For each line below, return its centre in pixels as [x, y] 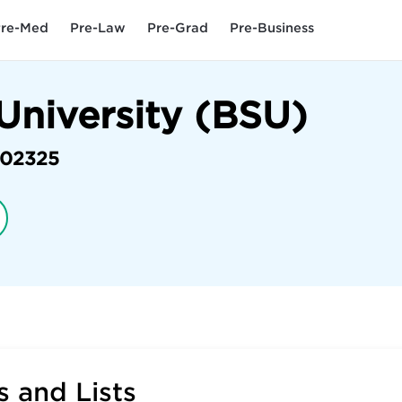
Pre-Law [98, 27]
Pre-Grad [178, 27]
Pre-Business [272, 27]
